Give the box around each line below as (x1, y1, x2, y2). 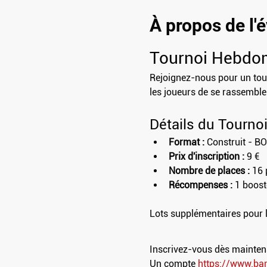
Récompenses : (168, 179, 232, 191)
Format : (168, 136, 204, 148)
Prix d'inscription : (168, 150, 244, 162)
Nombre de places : (168, 164, 250, 176)
